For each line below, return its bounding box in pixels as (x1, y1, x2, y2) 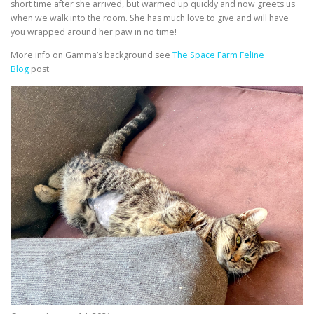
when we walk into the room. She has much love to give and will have (11, 11, 289, 24)
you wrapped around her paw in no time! (11, 25, 177, 38)
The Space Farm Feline (172, 48, 264, 61)
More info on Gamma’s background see (11, 48, 172, 61)
